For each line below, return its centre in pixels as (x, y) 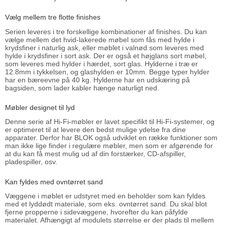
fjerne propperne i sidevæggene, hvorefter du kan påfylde (96, 212)
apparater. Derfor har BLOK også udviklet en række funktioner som (111, 138)
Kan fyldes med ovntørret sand (55, 182)
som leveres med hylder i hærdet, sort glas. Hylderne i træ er (101, 64)
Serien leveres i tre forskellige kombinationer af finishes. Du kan (106, 31)
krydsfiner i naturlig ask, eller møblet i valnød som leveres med (104, 47)
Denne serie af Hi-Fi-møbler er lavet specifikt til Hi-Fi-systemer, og (110, 122)
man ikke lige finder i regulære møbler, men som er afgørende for (109, 146)
